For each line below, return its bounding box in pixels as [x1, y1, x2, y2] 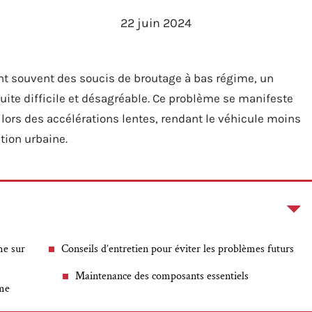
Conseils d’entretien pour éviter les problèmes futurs [61, 242, 294, 256]
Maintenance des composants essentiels [75, 269, 249, 283]
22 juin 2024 [120, 15, 192, 31]
